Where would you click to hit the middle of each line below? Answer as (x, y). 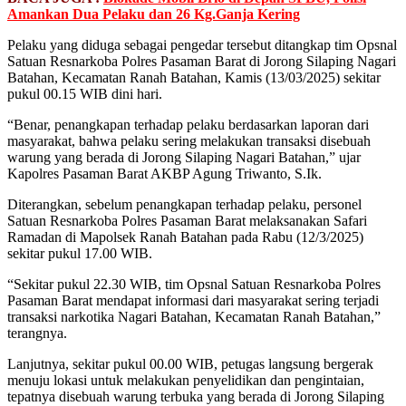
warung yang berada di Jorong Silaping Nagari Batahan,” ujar (184, 157)
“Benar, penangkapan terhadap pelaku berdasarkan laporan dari (188, 124)
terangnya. (37, 333)
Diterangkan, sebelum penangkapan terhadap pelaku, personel (184, 204)
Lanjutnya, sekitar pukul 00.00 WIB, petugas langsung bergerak (190, 363)
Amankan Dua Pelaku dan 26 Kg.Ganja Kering (154, 14)
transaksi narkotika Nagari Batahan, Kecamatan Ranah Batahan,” (194, 316)
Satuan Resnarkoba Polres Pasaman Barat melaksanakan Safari (187, 220)
